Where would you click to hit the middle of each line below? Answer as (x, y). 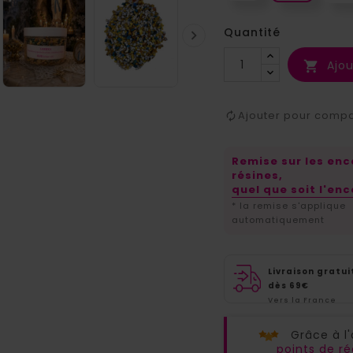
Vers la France (302, 301)
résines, (257, 176)
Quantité (252, 33)
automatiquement (278, 220)
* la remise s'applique (288, 206)
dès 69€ (288, 286)
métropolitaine (303, 315)
